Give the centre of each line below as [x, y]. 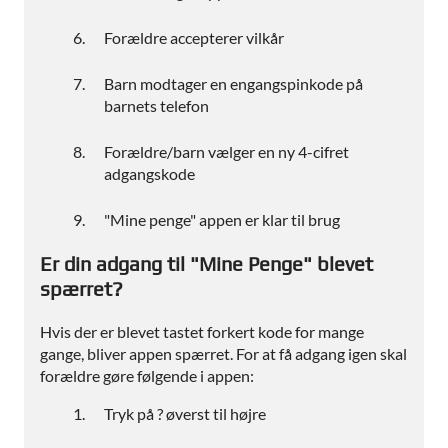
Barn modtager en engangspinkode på [233, 84]
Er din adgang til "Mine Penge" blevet [206, 264]
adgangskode [149, 174]
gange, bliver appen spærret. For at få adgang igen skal [223, 354]
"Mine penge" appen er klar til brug [222, 220]
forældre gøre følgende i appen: [147, 376]
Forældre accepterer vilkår [194, 38]
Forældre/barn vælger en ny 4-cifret [226, 152]
